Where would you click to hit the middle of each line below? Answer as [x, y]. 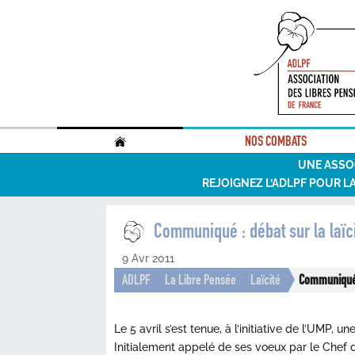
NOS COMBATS [276, 141]
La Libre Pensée [201, 280]
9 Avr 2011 [149, 258]
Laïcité [266, 280]
